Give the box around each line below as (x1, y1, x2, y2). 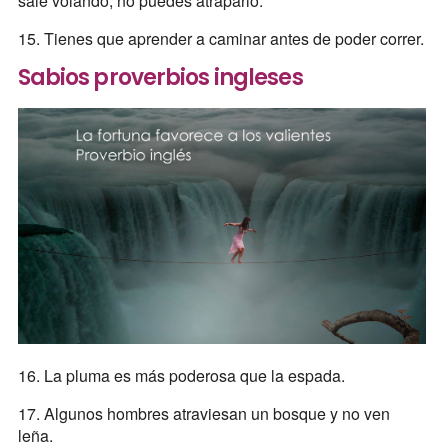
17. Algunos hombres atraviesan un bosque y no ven (17, 402, 390, 426)
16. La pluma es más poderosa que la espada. (17, 364, 345, 388)
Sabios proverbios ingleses (17, 62, 303, 94)
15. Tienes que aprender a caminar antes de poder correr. (17, 27, 424, 51)
